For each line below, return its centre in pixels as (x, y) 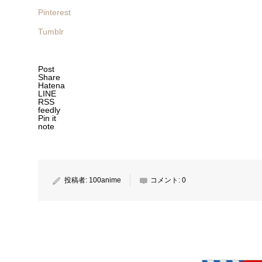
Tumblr (51, 32)
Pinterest (54, 12)
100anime (105, 180)
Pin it (47, 118)
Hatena (51, 85)
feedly (49, 110)
